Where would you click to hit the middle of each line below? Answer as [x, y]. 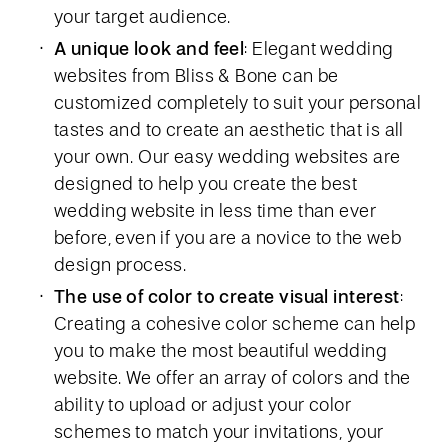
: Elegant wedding [319, 47]
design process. [120, 263]
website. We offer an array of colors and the [232, 376]
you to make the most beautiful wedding [220, 349]
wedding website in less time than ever [215, 209]
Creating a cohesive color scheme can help [235, 322]
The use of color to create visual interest [227, 295]
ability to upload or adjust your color [202, 403]
